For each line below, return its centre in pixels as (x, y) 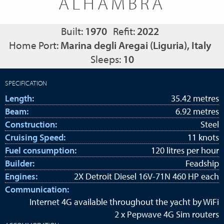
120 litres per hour (185, 150)
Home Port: (34, 45)
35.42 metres (195, 98)
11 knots (203, 137)
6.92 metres (197, 111)
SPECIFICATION (26, 83)
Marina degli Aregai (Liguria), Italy (136, 45)
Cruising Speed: (35, 137)
